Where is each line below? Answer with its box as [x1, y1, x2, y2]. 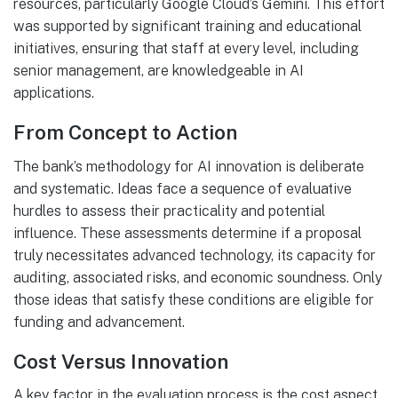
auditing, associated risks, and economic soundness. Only [13, 268, 382, 286]
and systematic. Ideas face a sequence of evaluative [13, 179, 352, 197]
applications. [13, 84, 94, 101]
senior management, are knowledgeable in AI [13, 61, 304, 79]
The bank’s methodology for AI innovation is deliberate [13, 157, 364, 175]
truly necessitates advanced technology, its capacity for [13, 246, 376, 264]
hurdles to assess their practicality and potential [13, 202, 325, 219]
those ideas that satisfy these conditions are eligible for [13, 291, 374, 308]
